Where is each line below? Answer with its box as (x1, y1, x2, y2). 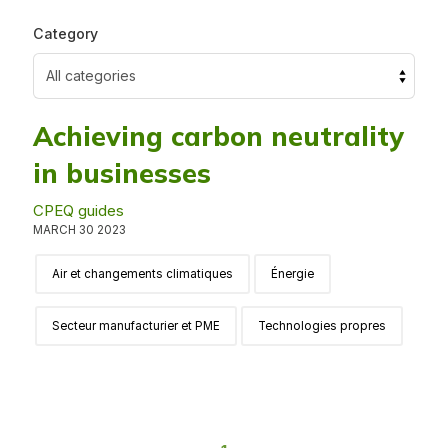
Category (32, 24, 98, 42)
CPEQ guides (32, 201, 124, 221)
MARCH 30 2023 (32, 223, 126, 238)
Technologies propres (257, 319, 386, 334)
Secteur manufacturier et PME (51, 319, 220, 334)
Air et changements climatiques (51, 267, 233, 282)
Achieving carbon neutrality (32, 119, 404, 154)
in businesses (32, 156, 211, 191)
